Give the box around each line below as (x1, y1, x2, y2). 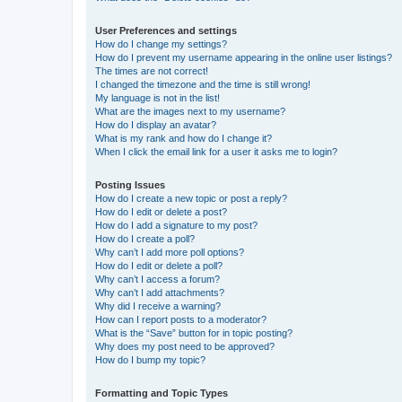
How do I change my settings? (95, 39, 227, 49)
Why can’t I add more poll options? (95, 247, 244, 258)
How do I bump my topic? (95, 354, 205, 365)
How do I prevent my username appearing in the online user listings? (95, 52, 392, 63)
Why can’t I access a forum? (95, 274, 220, 284)
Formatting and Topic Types (95, 388, 228, 398)
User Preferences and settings (95, 25, 237, 36)
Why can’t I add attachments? (95, 287, 224, 298)
